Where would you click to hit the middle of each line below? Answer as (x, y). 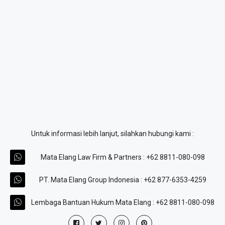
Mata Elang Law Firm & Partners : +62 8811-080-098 (123, 157)
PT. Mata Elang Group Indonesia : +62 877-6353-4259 (123, 180)
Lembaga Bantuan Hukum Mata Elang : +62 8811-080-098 (123, 202)
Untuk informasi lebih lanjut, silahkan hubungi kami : (113, 133)
